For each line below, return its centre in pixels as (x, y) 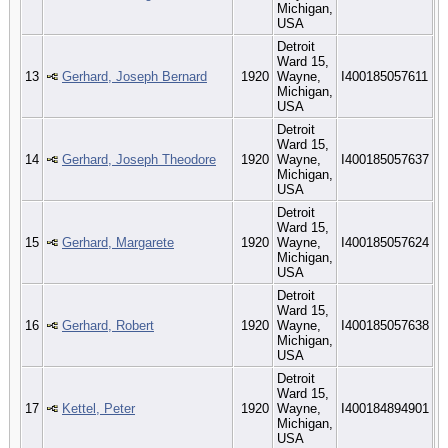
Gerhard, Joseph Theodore (139, 159)
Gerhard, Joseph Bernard (134, 76)
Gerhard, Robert (108, 325)
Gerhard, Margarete (118, 242)
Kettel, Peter (98, 408)
